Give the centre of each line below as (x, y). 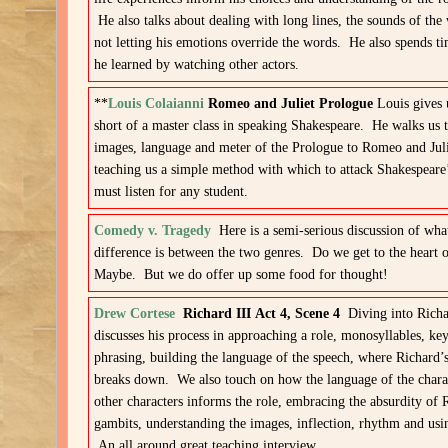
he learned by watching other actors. (197, 64)
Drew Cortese (135, 313)
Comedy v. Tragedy (153, 230)
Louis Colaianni (156, 103)
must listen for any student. (171, 191)
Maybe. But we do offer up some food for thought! (241, 274)
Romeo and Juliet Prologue (293, 103)
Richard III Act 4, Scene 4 (266, 313)
